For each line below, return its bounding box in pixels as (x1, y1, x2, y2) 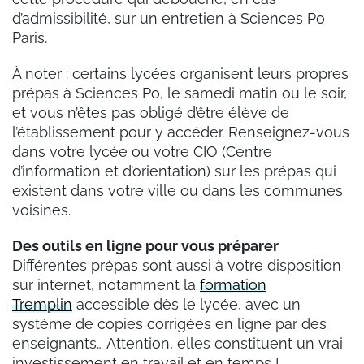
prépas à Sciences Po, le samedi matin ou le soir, (12, 84, 347, 102)
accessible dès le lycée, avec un (72, 295, 301, 313)
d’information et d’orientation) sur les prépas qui (12, 162, 336, 180)
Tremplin (12, 295, 72, 313)
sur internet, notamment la (12, 275, 200, 293)
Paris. (12, 28, 47, 46)
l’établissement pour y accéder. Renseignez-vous (12, 123, 349, 141)
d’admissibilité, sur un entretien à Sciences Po (12, 9, 325, 27)
